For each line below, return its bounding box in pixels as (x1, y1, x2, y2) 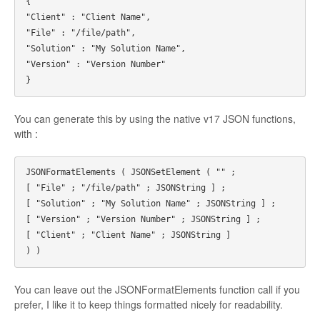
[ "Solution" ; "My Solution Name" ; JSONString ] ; (26, 198, 281, 209)
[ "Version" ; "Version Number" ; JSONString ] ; (26, 214, 266, 224)
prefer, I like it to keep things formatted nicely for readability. (14, 296, 283, 311)
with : (14, 126, 38, 141)
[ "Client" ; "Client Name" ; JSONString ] (26, 229, 236, 240)
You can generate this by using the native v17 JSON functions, (14, 111, 296, 126)
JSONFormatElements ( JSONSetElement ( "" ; (26, 166, 241, 177)
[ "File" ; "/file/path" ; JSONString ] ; (26, 182, 231, 193)
